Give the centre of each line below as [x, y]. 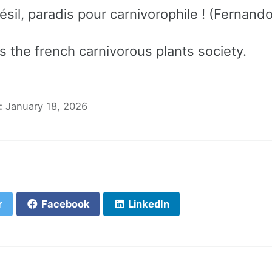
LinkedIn [148, 204]
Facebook [64, 204]
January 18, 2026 [46, 106]
